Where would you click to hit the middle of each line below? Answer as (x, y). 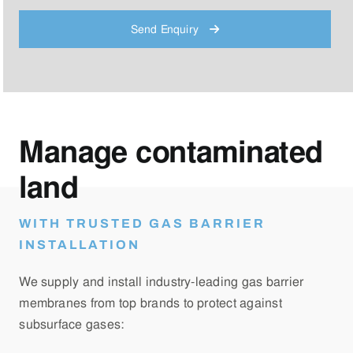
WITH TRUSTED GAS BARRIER (143, 224)
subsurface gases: (72, 325)
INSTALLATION (80, 245)
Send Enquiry (166, 30)
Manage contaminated (171, 152)
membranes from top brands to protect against (150, 303)
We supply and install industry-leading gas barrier (162, 282)
